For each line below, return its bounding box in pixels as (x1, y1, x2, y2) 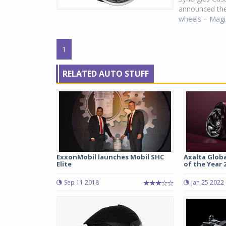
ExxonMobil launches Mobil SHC (56, 152, 164, 161)
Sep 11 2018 (64, 178, 99, 187)
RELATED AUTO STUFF (63, 68, 149, 79)
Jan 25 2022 (191, 178, 224, 187)
